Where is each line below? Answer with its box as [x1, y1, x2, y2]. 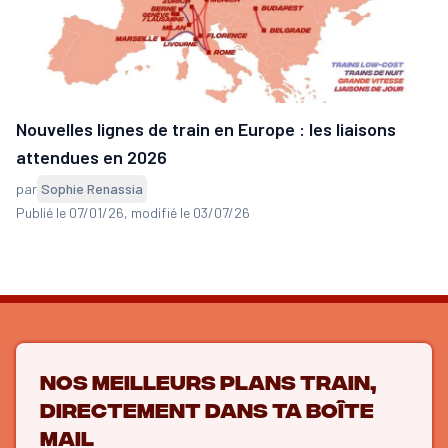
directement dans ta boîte [40, 396, 374, 422]
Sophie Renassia [41, 180, 143, 198]
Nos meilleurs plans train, [40, 368, 376, 394]
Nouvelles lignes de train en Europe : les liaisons [16, 118, 396, 141]
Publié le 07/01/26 [16, 204, 124, 222]
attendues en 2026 [16, 146, 167, 169]
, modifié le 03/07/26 [124, 204, 250, 222]
